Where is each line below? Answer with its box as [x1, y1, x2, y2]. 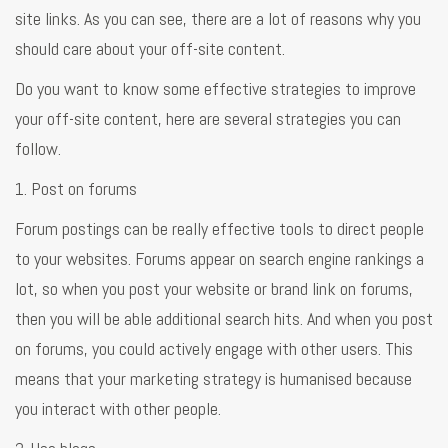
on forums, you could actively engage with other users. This [15, 336, 413, 360]
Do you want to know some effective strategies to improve [15, 76, 416, 100]
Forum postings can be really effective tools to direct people [15, 216, 424, 240]
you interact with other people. [15, 396, 221, 420]
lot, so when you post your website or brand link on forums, [15, 276, 413, 300]
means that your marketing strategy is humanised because [15, 366, 412, 390]
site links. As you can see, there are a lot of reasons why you [15, 6, 421, 30]
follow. [15, 136, 61, 160]
